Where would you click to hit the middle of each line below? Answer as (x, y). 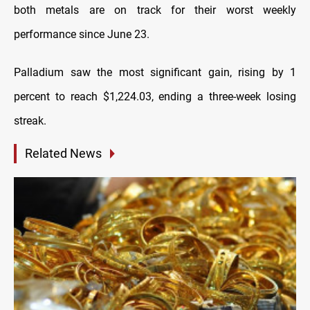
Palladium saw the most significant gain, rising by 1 (155, 73)
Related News (63, 154)
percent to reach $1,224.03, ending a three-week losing (155, 97)
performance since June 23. (82, 35)
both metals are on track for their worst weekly (155, 10)
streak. (30, 121)
